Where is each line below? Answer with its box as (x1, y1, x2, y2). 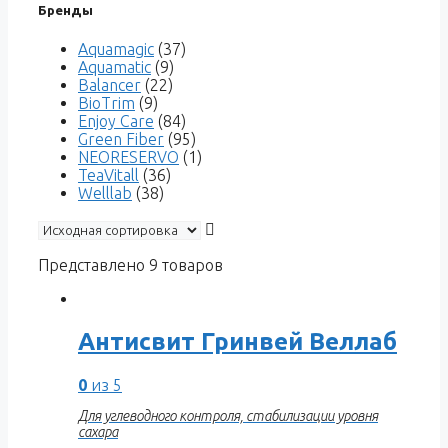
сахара (78, 423, 118, 440)
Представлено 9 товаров (38, 256, 223, 275)
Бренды (38, 2, 93, 18)
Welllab (78, 184, 132, 203)
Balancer (78, 76, 141, 95)
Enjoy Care (78, 112, 154, 131)
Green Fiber (78, 130, 164, 149)
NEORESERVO (78, 148, 179, 167)
